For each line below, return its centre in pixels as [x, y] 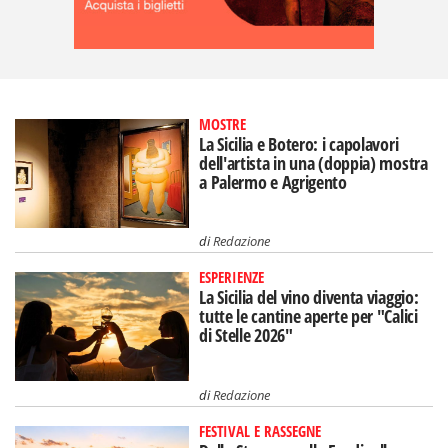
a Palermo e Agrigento [273, 181]
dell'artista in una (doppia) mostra [313, 162]
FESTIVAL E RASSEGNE [260, 431]
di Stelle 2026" [246, 335]
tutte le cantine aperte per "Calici [308, 316]
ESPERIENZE [232, 277]
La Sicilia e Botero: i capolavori [299, 143]
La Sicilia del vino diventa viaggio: [309, 297]
